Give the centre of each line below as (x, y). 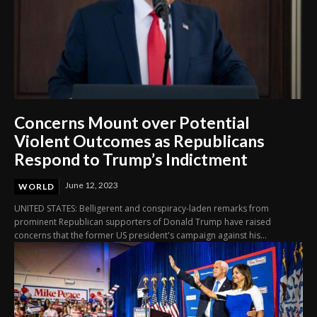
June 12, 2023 (92, 185)
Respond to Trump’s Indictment (131, 160)
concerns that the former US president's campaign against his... (140, 236)
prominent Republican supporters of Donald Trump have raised (143, 222)
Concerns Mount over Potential (132, 123)
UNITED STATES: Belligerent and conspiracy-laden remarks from (142, 209)
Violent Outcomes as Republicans (139, 141)
